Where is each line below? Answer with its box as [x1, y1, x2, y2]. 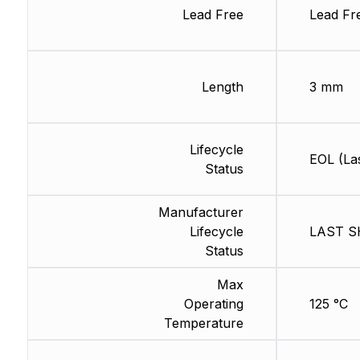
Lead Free [182, 6, 243, 23]
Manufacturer [157, 204, 243, 221]
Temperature [163, 315, 243, 332]
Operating [183, 296, 243, 313]
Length [201, 79, 243, 96]
